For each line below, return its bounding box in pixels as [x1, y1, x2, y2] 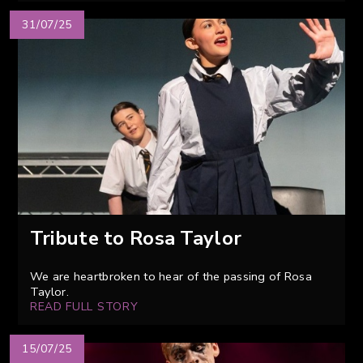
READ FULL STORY [29, 298, 139, 314]
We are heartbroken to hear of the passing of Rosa [29, 267, 313, 284]
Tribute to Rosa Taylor [29, 224, 242, 251]
